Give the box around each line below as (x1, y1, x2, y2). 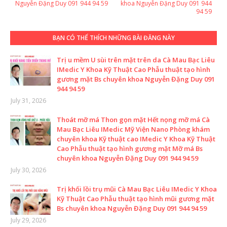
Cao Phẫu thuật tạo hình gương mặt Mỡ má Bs (57, 144, 203, 154)
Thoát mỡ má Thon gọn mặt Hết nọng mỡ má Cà (57, 115, 210, 125)
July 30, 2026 (11, 166, 46, 175)
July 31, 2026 (11, 96, 46, 105)
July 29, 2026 (11, 216, 46, 225)
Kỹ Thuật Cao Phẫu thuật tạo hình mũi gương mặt (57, 194, 214, 204)
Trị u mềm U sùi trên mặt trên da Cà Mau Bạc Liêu (57, 55, 215, 65)
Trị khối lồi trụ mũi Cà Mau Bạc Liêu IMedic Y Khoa (57, 184, 217, 194)
